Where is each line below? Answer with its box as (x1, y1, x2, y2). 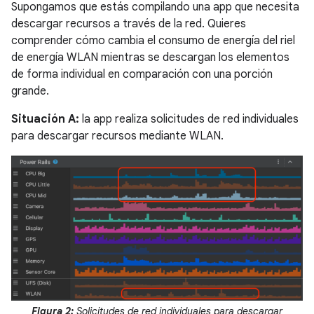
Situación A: (11, 111, 79, 126)
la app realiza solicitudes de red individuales (79, 111, 299, 126)
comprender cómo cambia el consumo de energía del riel (11, 33, 295, 48)
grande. (11, 83, 49, 98)
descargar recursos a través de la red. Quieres (11, 16, 246, 31)
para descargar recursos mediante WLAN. (11, 128, 224, 143)
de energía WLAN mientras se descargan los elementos (11, 50, 289, 64)
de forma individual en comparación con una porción (11, 67, 273, 81)
